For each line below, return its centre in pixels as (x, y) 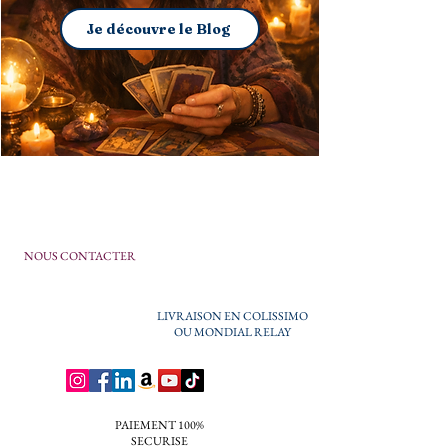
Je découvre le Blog (158, 29)
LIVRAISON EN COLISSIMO (232, 316)
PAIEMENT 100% (159, 425)
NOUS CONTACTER (79, 256)
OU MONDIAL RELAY (232, 332)
